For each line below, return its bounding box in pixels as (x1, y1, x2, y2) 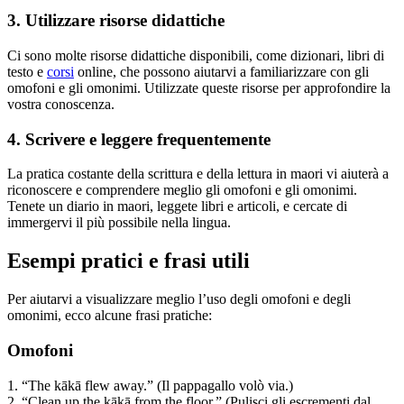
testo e (7, 64, 47, 79)
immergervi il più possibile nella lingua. (7, 215, 231, 231)
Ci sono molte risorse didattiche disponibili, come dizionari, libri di (7, 48, 384, 63)
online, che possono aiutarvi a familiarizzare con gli (74, 64, 369, 79)
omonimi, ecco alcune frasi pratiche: (7, 308, 212, 324)
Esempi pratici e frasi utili (7, 249, 250, 273)
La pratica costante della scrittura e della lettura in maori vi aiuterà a (7, 166, 389, 182)
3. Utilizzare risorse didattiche (7, 11, 225, 31)
